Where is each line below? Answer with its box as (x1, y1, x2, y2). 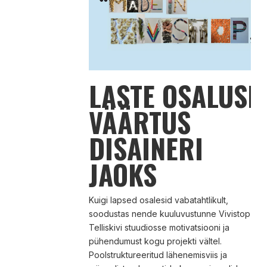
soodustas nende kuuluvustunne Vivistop (88, 208, 250, 219)
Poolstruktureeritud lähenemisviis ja (88, 249, 227, 260)
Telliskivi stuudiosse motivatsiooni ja (88, 222, 229, 232)
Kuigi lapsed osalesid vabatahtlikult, (88, 194, 228, 205)
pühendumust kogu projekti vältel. (88, 235, 222, 246)
